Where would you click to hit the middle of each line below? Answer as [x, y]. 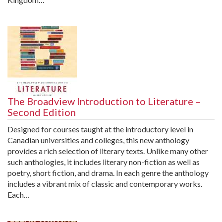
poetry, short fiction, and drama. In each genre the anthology [108, 172]
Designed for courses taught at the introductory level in [100, 129]
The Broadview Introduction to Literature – [104, 101]
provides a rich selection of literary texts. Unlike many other [108, 151]
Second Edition [42, 112]
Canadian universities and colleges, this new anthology [98, 140]
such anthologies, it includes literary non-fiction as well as [104, 162]
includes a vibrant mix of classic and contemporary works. [105, 183]
